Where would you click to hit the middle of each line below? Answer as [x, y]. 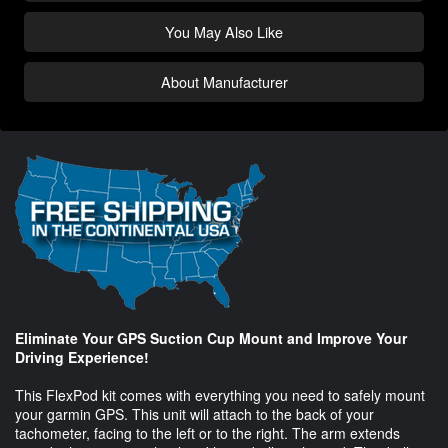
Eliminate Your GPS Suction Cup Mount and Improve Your [211, 338]
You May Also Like [224, 32]
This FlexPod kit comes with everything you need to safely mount [220, 395]
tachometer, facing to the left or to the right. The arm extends [207, 433]
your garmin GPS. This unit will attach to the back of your [194, 414]
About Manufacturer [224, 82]
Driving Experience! [82, 357]
